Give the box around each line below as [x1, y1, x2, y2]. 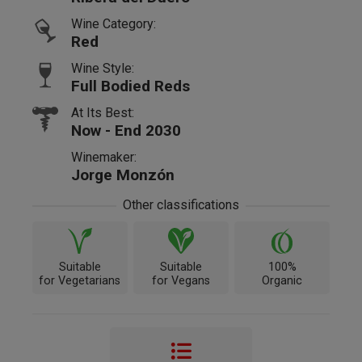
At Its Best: [71, 104, 134, 120]
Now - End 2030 [71, 120, 181, 140]
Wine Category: [71, 15, 156, 32]
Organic [262, 273, 303, 288]
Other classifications [123, 196, 239, 213]
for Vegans [152, 273, 210, 288]
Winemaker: [71, 149, 137, 165]
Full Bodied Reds [71, 76, 190, 95]
